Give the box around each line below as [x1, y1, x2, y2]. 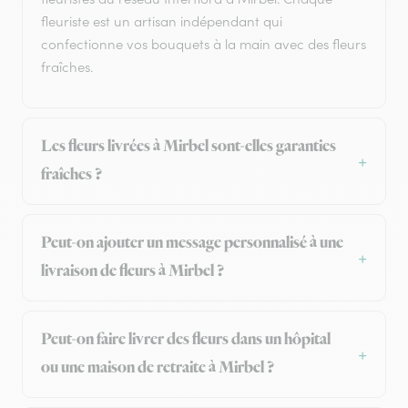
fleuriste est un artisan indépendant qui [41, 13, 282, 31]
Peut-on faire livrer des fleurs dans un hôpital [41, 329, 331, 352]
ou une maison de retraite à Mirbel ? [41, 357, 274, 380]
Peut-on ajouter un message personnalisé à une [41, 232, 343, 255]
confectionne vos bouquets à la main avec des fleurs [41, 36, 366, 54]
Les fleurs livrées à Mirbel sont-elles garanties [41, 136, 336, 158]
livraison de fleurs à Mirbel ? [41, 260, 224, 283]
